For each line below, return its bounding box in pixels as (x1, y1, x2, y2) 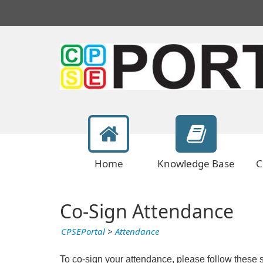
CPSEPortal (61, 227, 105, 237)
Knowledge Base (157, 158, 235, 170)
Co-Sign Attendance (60, 201, 234, 223)
